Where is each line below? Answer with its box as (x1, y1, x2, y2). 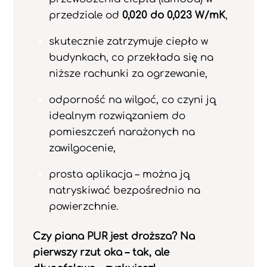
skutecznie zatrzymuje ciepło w (48, 35, 208, 47)
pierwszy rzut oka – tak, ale (32, 247, 169, 259)
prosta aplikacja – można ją (48, 168, 190, 180)
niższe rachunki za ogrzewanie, (48, 67, 207, 79)
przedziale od (48, 10, 122, 21)
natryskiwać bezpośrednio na (48, 184, 200, 196)
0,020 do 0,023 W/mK (122, 10, 225, 21)
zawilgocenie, (48, 142, 116, 154)
